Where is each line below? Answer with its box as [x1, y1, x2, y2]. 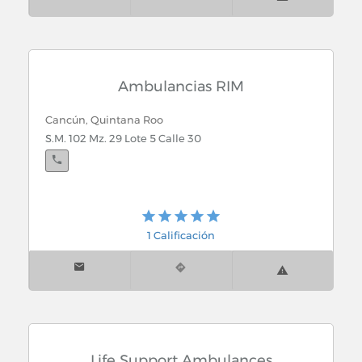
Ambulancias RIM [118, 77, 244, 95]
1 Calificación [147, 229, 215, 242]
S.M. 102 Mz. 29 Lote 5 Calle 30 [45, 132, 201, 145]
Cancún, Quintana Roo [45, 113, 163, 126]
